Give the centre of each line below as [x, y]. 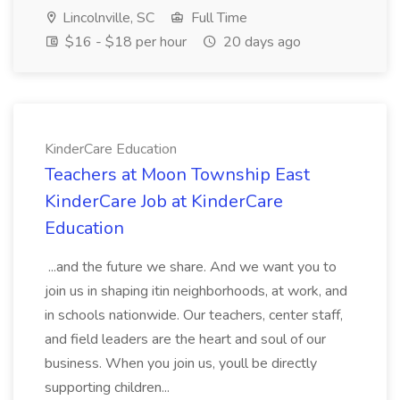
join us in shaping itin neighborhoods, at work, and [196, 291]
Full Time [217, 18]
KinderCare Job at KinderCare [164, 201]
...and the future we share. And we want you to [191, 267]
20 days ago [260, 42]
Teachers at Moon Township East [177, 175]
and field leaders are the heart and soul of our [185, 339]
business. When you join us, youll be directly [181, 363]
